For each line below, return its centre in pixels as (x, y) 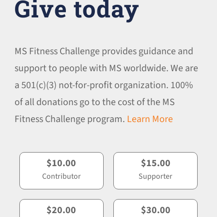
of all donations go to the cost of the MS (94, 102)
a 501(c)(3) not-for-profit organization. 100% (103, 85)
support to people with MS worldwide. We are (106, 68)
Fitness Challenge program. (70, 119)
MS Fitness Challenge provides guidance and (104, 51)
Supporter (155, 176)
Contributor (61, 176)
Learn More (150, 119)
